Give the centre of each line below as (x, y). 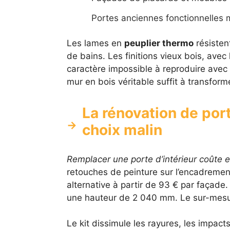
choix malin (122, 130)
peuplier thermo (159, 43)
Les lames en (95, 43)
